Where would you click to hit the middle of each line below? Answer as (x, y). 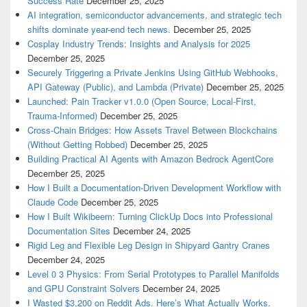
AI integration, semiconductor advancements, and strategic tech (155, 15)
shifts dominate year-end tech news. (99, 29)
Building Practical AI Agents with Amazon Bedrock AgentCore (150, 159)
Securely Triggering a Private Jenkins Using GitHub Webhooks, (153, 73)
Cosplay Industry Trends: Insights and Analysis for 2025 (139, 44)
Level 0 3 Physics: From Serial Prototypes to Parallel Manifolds (153, 274)
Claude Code (53, 202)
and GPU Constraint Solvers (84, 288)
